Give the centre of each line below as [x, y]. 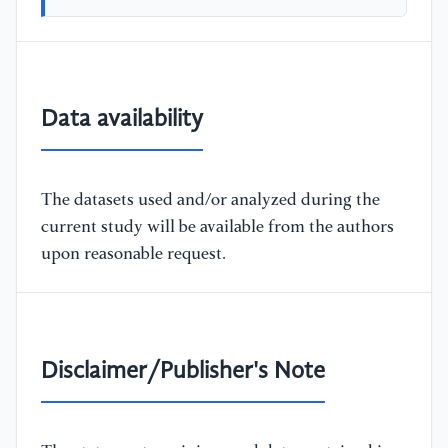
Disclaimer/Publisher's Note [183, 372]
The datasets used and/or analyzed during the [210, 201]
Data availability [122, 120]
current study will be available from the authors [217, 228]
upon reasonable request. [133, 255]
